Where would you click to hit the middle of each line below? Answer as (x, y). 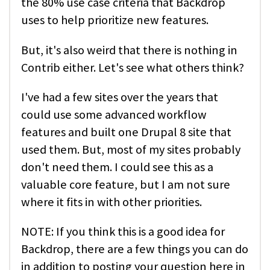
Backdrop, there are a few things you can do (135, 249)
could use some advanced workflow (114, 114)
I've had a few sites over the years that (120, 97)
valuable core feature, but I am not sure (126, 184)
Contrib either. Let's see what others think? (133, 67)
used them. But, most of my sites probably (131, 149)
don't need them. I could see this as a (117, 167)
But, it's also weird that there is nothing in (129, 50)
